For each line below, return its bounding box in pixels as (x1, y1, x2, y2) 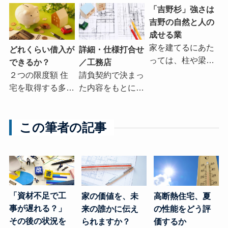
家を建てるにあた (149, 43, 214, 52)
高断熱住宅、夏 (154, 191, 211, 201)
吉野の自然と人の (149, 17, 214, 26)
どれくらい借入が (9, 45, 74, 54)
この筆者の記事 (19, 121, 106, 135)
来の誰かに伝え (81, 204, 139, 213)
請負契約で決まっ (79, 71, 145, 80)
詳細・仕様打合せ (79, 45, 145, 54)
